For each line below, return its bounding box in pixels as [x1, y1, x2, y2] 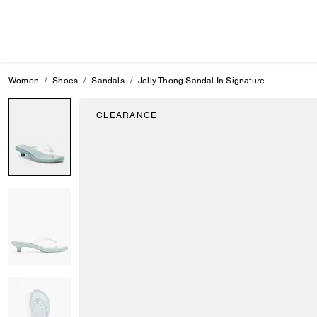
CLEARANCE [96, 110, 158, 120]
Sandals [91, 76, 125, 86]
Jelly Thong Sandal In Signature [138, 76, 265, 86]
